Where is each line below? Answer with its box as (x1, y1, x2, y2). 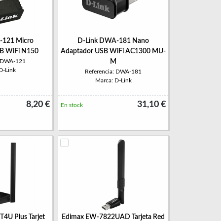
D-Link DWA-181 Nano (77, 37, 149, 44)
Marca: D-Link (95, 77, 132, 83)
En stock (61, 102, 83, 108)
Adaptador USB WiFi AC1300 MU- (61, 48, 166, 55)
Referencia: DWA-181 (85, 69, 142, 74)
